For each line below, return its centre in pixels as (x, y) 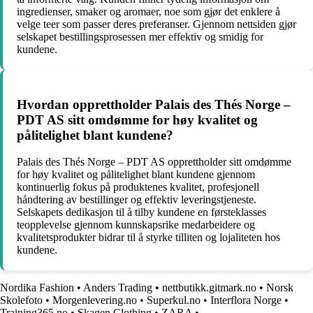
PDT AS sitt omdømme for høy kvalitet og (137, 119)
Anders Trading (118, 288)
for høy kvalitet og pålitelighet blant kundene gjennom (136, 175)
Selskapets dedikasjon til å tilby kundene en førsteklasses (141, 212)
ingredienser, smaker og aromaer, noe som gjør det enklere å (148, 12)
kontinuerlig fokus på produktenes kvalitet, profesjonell (138, 187)
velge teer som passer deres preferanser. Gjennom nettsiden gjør (156, 24)
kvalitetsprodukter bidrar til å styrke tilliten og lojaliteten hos (148, 238)
